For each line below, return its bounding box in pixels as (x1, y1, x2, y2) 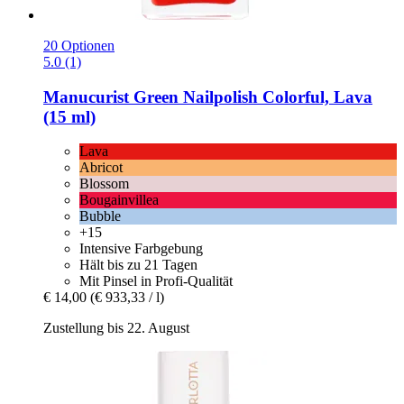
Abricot (79, 160, 123, 176)
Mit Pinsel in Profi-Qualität (79, 273, 233, 289)
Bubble (79, 208, 121, 225)
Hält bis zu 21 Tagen (79, 257, 197, 273)
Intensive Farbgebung (79, 241, 203, 257)
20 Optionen (43, 38, 115, 54)
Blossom (79, 176, 129, 192)
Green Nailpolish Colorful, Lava (129, 87, 372, 106)
